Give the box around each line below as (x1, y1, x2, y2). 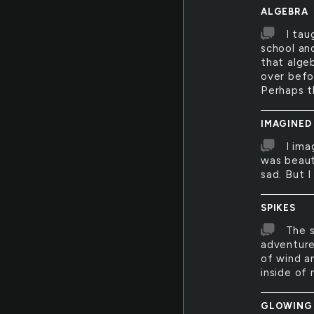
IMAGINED (261, 118, 312, 129)
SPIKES (261, 203, 296, 213)
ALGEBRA (261, 6, 308, 17)
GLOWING (261, 301, 313, 311)
